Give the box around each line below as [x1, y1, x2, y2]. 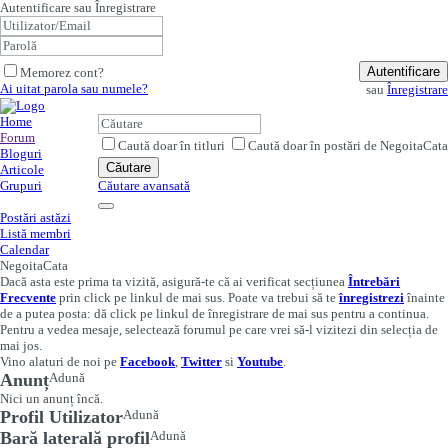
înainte [404, 290, 445, 305]
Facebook [120, 354, 175, 369]
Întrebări [348, 274, 400, 289]
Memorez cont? [20, 65, 104, 80]
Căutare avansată [98, 178, 190, 193]
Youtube [237, 354, 283, 369]
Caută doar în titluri [118, 138, 225, 153]
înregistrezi [339, 290, 404, 305]
